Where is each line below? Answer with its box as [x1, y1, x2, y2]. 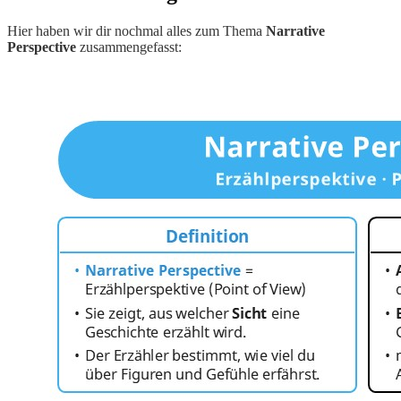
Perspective [7, 38, 76, 55]
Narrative [266, 22, 325, 38]
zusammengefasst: [76, 38, 182, 55]
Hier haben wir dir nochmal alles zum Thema [7, 22, 266, 38]
